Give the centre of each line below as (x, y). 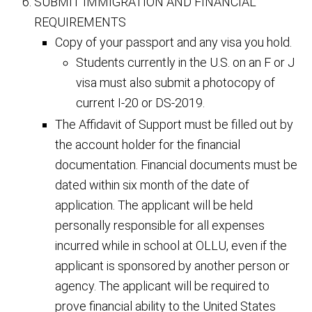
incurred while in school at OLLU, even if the (171, 245)
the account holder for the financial (148, 145)
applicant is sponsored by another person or (172, 266)
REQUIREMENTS (80, 22)
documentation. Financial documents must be (176, 165)
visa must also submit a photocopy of (175, 83)
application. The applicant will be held (154, 205)
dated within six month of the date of (152, 185)
